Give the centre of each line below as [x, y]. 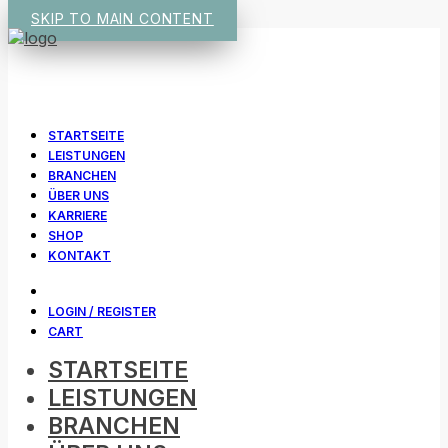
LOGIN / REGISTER [102, 311]
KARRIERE [77, 215]
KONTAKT [79, 255]
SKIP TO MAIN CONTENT [122, 18]
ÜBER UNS [78, 195]
